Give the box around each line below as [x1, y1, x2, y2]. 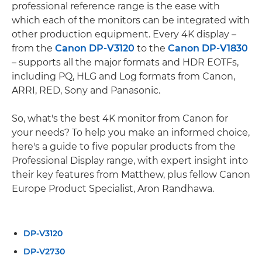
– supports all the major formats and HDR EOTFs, [12, 57, 239, 68]
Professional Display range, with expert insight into [12, 155, 248, 166]
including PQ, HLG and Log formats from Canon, [12, 71, 235, 82]
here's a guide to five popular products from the [12, 141, 236, 152]
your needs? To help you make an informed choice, [12, 127, 250, 138]
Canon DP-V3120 [55, 43, 135, 54]
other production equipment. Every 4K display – [12, 29, 236, 40]
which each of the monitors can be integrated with [12, 15, 250, 26]
